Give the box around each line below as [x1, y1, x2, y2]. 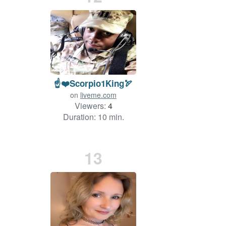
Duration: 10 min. [63, 111, 124, 123]
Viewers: [74, 100, 108, 112]
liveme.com [80, 90, 117, 100]
